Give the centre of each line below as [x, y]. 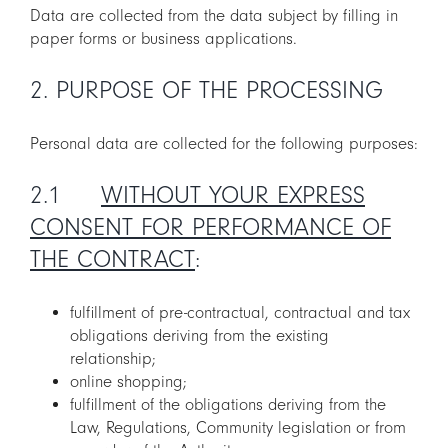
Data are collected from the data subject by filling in [214, 16]
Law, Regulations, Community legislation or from [238, 428]
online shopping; [128, 382]
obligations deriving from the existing [199, 336]
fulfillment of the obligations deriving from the [228, 405]
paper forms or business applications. [163, 39]
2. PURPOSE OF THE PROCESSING [206, 91]
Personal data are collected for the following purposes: [224, 144]
